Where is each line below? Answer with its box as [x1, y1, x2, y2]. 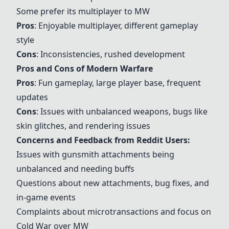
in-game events [16, 192, 76, 203]
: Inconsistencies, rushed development [36, 49, 185, 60]
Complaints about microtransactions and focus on [16, 206, 211, 217]
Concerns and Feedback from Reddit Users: [16, 134, 190, 146]
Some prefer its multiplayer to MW [16, 6, 150, 17]
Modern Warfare [86, 63, 153, 74]
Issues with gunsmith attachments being [16, 149, 174, 160]
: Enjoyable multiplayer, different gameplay [34, 20, 198, 31]
